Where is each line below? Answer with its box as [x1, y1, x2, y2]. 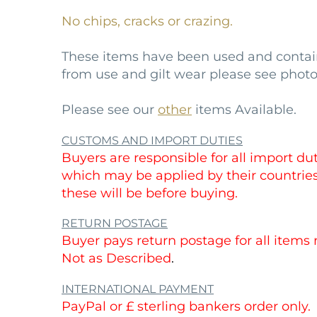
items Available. [192, 102, 296, 118]
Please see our [62, 102, 158, 118]
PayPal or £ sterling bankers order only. [62, 298, 311, 314]
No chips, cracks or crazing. [62, 13, 233, 30]
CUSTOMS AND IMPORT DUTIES [62, 133, 243, 147]
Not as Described [62, 250, 171, 267]
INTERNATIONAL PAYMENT [62, 282, 214, 296]
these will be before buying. [62, 185, 238, 201]
